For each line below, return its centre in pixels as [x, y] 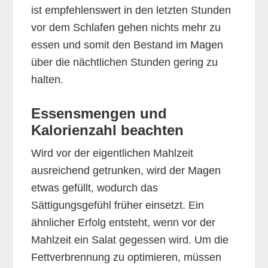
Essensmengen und [99, 114]
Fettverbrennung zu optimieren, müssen [127, 258]
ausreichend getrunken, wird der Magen [126, 171]
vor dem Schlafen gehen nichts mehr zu [126, 28]
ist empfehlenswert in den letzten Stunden [131, 10]
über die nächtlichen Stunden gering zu [125, 63]
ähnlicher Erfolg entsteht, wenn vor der [124, 223]
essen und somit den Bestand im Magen [127, 45]
